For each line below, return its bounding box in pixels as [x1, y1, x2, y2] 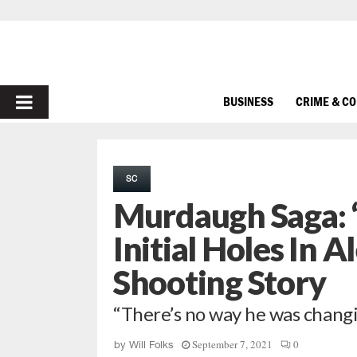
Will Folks [129, 339, 174, 351]
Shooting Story [113, 262, 326, 302]
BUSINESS [223, 93, 273, 108]
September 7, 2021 [192, 337, 273, 351]
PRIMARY [14, 88, 100, 115]
